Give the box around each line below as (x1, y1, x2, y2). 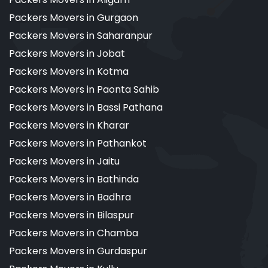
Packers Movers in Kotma (9, 65, 129, 79)
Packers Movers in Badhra (9, 190, 131, 205)
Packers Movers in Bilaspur (9, 208, 134, 223)
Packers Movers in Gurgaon (9, 11, 138, 25)
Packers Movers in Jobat (9, 47, 125, 61)
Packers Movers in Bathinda (9, 172, 139, 187)
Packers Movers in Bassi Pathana (9, 100, 163, 115)
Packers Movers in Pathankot (9, 136, 147, 151)
